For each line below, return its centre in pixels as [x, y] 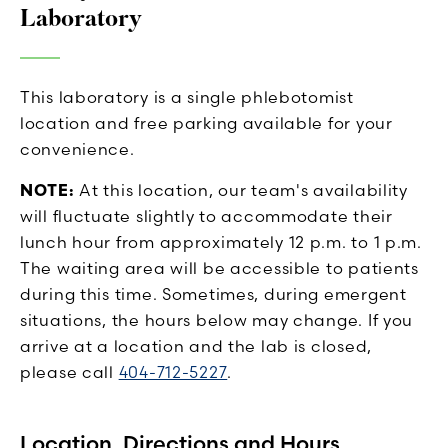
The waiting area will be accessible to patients [219, 267]
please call [69, 371]
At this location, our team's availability [241, 189]
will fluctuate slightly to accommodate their [206, 215]
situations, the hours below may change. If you [217, 319]
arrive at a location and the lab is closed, [196, 345]
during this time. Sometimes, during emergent [213, 293]
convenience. [77, 148]
